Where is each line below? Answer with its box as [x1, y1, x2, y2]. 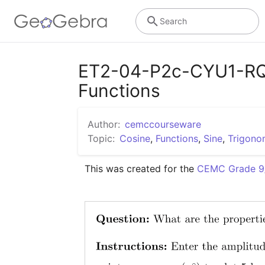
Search [159, 15, 187, 26]
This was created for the [85, 163, 198, 175]
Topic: [88, 132, 115, 144]
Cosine [119, 132, 150, 144]
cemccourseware [125, 118, 201, 130]
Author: [88, 118, 120, 130]
